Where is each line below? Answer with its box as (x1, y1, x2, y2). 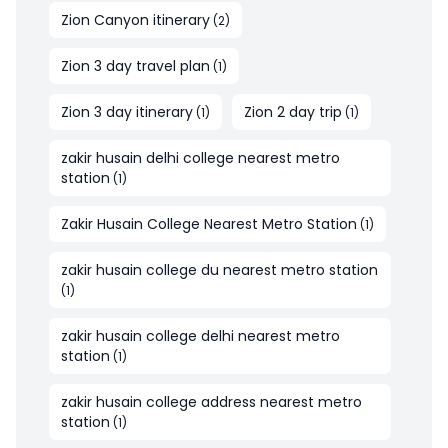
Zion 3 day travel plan (61, 56, 210, 77)
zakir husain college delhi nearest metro (61, 326, 340, 347)
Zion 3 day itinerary (61, 102, 193, 123)
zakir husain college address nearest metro (61, 392, 362, 413)
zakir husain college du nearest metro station (61, 260, 378, 281)
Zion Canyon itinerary (61, 10, 210, 31)
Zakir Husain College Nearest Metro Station (61, 214, 357, 235)
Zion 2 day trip (244, 102, 342, 123)
